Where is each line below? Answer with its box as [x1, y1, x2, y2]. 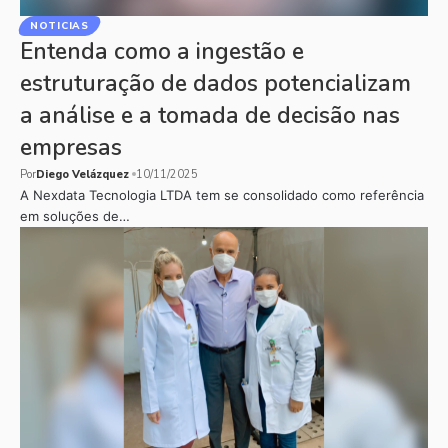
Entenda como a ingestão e [20, 35, 304, 67]
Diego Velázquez [36, 166, 129, 182]
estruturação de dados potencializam [20, 67, 411, 99]
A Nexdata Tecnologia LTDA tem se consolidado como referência [20, 186, 424, 203]
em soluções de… [20, 207, 130, 224]
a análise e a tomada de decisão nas [20, 99, 400, 131]
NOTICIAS [30, 18, 89, 33]
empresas [20, 131, 122, 163]
